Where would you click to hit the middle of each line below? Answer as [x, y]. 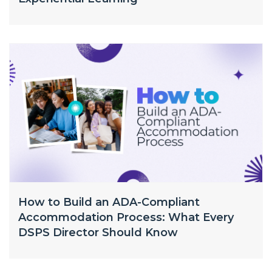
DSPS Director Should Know [98, 233]
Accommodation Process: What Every [126, 217]
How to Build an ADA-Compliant [109, 202]
